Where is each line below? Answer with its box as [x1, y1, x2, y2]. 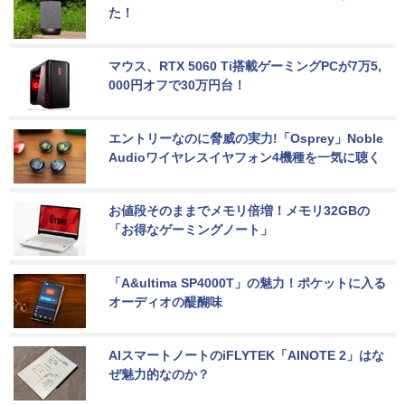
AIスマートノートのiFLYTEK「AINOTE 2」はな [108, 348, 384, 363]
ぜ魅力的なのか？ [108, 367, 210, 382]
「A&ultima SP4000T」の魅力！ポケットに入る [108, 276, 386, 291]
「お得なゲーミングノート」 [108, 222, 273, 238]
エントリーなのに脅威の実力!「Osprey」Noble [108, 131, 387, 146]
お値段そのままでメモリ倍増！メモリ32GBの [108, 203, 370, 219]
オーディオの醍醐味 [108, 295, 222, 310]
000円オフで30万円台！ [108, 78, 246, 93]
